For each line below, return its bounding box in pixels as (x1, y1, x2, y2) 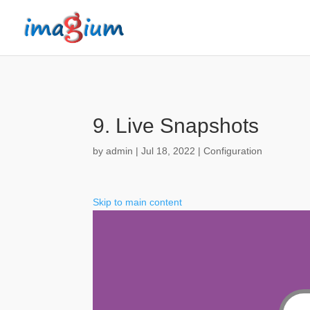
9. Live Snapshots (93, 114, 259, 137)
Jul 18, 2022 (141, 145, 196, 156)
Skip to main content (93, 197, 183, 208)
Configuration (203, 145, 263, 156)
